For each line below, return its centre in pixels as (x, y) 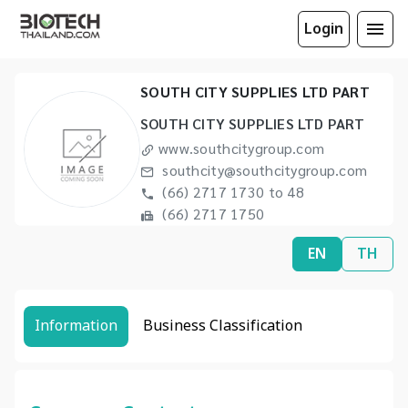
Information (76, 326)
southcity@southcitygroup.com (263, 169)
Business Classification (223, 326)
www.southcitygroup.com (242, 148)
